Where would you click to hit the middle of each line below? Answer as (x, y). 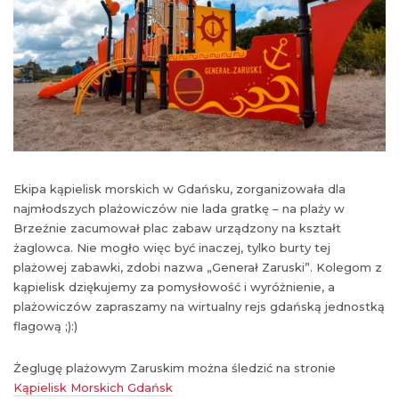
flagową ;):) (45, 326)
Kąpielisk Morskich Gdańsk (93, 387)
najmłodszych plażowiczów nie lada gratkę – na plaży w (179, 208)
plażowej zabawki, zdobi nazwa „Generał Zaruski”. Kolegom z (198, 267)
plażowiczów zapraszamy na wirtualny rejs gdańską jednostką (199, 306)
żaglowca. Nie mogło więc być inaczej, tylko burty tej (172, 247)
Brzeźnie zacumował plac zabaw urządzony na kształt (177, 228)
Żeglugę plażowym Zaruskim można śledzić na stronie (175, 367)
